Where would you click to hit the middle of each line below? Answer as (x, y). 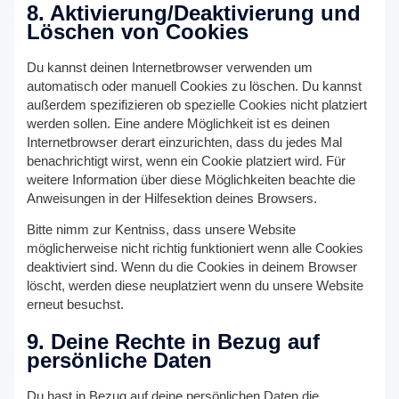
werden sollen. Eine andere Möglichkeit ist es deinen (179, 123)
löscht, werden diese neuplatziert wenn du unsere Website (195, 286)
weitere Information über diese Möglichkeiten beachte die (191, 179)
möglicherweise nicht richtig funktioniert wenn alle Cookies (195, 249)
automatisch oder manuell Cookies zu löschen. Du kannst (195, 86)
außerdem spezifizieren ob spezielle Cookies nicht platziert (197, 105)
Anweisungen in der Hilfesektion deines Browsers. (172, 198)
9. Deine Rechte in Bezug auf (174, 342)
